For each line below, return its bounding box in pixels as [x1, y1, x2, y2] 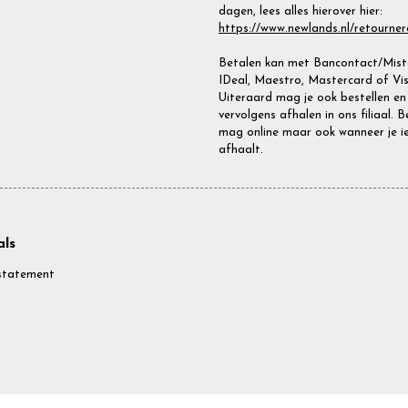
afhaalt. [219, 144, 263, 157]
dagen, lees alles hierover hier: [219, 5, 382, 17]
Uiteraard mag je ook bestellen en [219, 92, 406, 105]
